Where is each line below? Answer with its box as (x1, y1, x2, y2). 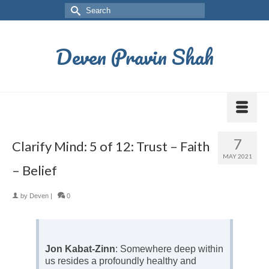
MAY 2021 (223, 153, 252, 160)
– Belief (12, 162, 57, 178)
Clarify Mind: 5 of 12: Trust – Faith (12, 138, 210, 154)
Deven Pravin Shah (55, 40, 214, 73)
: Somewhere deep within (115, 244, 223, 254)
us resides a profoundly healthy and (45, 256, 196, 266)
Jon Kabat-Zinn (45, 244, 115, 254)
